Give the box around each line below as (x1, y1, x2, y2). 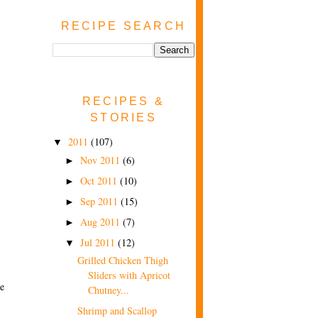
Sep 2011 (80, 194, 121, 208)
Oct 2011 (80, 173, 120, 187)
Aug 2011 (80, 214, 123, 229)
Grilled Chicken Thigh (77, 253, 169, 268)
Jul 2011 (80, 235, 118, 249)
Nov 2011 (80, 153, 123, 167)
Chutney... (88, 283, 130, 297)
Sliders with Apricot (88, 268, 171, 283)
